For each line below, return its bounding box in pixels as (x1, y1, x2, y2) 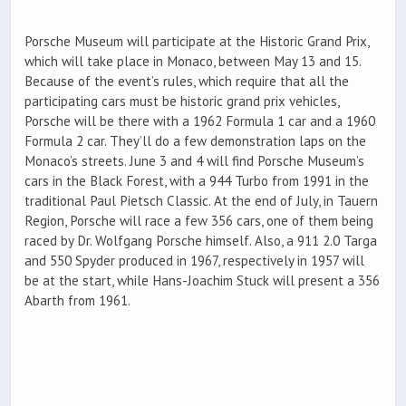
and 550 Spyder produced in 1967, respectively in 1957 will (24, 251, 364, 269)
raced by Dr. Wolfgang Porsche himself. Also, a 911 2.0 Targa (24, 231, 377, 249)
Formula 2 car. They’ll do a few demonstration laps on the (24, 131, 366, 150)
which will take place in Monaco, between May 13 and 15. (24, 52, 361, 70)
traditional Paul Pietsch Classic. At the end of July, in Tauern (24, 191, 378, 209)
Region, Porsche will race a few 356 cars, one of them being (24, 211, 373, 229)
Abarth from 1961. (24, 291, 130, 309)
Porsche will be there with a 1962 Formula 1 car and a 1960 (24, 111, 375, 130)
